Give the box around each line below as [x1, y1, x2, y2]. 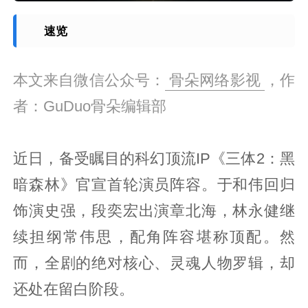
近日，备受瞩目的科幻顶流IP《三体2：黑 [13, 150, 295, 167]
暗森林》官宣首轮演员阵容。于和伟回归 [13, 176, 295, 193]
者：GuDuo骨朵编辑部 [13, 98, 167, 115]
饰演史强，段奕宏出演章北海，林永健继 [13, 202, 295, 219]
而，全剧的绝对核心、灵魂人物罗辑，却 [13, 254, 295, 272]
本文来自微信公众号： [13, 71, 166, 89]
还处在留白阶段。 [13, 280, 135, 298]
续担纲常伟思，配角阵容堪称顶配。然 [13, 228, 295, 245]
